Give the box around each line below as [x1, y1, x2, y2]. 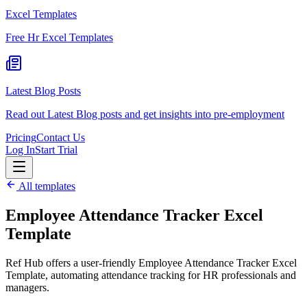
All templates [16, 180, 75, 192]
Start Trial [35, 144, 77, 156]
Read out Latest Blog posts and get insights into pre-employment [5, 108, 284, 120]
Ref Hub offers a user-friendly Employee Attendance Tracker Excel [5, 256, 297, 269]
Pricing [5, 132, 36, 143]
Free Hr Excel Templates [5, 32, 113, 43]
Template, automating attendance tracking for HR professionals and [5, 269, 296, 281]
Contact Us [36, 132, 85, 143]
